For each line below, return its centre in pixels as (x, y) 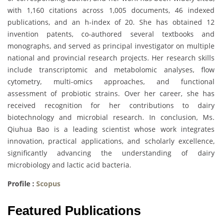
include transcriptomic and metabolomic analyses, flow (111, 70)
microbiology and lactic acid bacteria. (69, 165)
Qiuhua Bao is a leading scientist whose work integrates (111, 129)
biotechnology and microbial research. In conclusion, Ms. (111, 117)
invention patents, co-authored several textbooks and (111, 34)
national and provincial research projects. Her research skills (111, 58)
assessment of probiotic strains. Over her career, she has (111, 94)
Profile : (22, 184)
